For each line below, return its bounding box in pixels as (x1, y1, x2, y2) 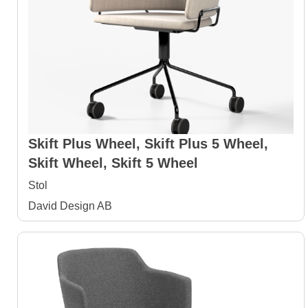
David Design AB (28, 200, 112, 212)
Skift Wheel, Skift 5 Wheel (28, 155, 198, 170)
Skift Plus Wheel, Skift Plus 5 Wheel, (28, 136, 268, 151)
